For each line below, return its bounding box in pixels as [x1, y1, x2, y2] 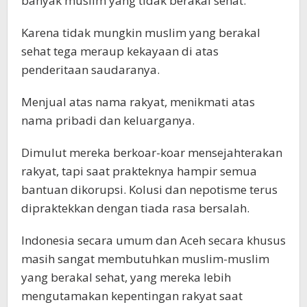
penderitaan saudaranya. [21, 61, 160, 77]
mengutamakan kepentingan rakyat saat [21, 287, 243, 304]
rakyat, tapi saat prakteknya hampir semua [21, 162, 257, 179]
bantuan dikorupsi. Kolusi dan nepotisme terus [21, 181, 278, 197]
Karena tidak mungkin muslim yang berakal [21, 24, 260, 40]
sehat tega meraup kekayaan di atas [21, 42, 219, 59]
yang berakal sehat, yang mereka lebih [21, 269, 231, 285]
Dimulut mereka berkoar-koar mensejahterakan [21, 144, 282, 160]
